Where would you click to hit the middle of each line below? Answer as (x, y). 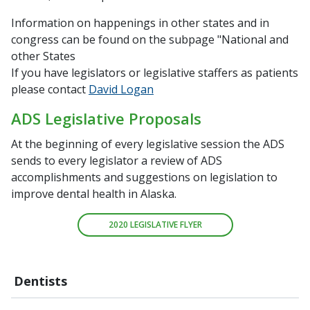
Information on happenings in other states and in (140, 23)
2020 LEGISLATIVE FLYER (155, 225)
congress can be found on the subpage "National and (150, 40)
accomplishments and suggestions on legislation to (144, 177)
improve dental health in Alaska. (94, 194)
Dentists (40, 281)
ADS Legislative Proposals (106, 119)
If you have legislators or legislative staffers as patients (155, 73)
